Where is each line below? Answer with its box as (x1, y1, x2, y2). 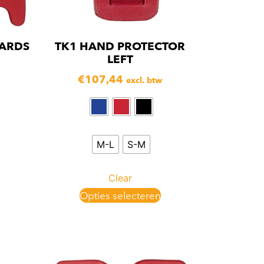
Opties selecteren (79, 189, 161, 202)
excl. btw (126, 74, 162, 85)
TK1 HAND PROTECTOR (55, 39, 185, 54)
